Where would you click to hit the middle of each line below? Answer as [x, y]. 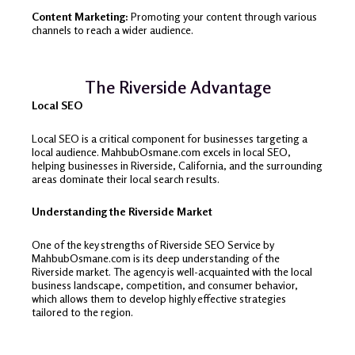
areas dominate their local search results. [126, 178]
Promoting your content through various [223, 16]
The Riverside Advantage [177, 88]
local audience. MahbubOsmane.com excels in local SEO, [161, 151]
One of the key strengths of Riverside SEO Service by [153, 244]
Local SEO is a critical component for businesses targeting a [170, 138]
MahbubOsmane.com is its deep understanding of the [156, 258]
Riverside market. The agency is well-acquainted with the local [172, 271]
